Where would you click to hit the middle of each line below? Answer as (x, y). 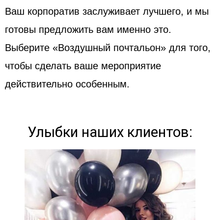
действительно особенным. (67, 84)
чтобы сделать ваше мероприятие (83, 66)
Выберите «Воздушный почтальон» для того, (108, 47)
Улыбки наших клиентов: (110, 132)
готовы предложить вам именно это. (88, 29)
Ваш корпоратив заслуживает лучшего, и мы (107, 11)
